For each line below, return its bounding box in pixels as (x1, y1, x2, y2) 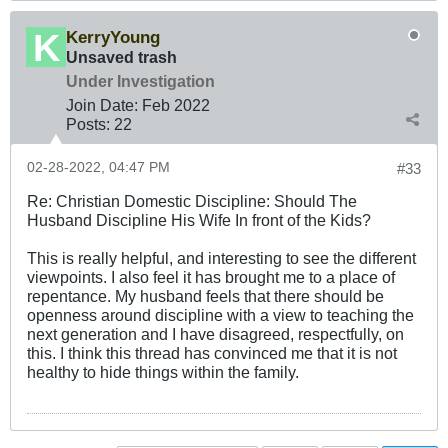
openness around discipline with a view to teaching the (27, 306, 414, 325)
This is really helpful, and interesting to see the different (27, 249, 416, 268)
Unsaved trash (66, 48, 177, 67)
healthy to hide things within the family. (27, 363, 299, 382)
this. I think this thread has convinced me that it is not (27, 344, 397, 363)
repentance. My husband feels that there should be (27, 287, 384, 306)
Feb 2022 (142, 96, 210, 115)
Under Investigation (66, 72, 215, 91)
